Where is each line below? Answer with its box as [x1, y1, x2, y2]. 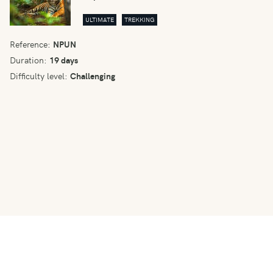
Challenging [70, 69, 115, 82]
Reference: [10, 38, 51, 51]
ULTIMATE [85, 15, 114, 24]
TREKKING [124, 15, 155, 24]
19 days [49, 54, 78, 66]
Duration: [10, 54, 47, 66]
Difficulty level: [10, 69, 68, 82]
